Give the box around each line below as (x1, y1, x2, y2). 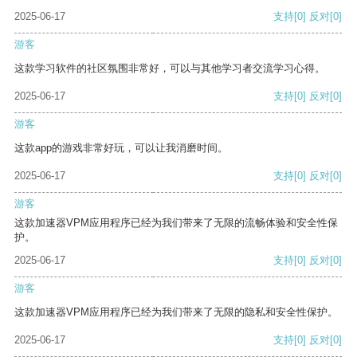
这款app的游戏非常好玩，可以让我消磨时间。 (14, 142, 228, 155)
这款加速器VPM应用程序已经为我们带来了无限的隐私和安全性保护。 (14, 306, 338, 319)
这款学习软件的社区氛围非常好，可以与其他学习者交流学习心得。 (14, 62, 325, 75)
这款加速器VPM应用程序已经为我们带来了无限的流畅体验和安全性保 (14, 217, 338, 229)
